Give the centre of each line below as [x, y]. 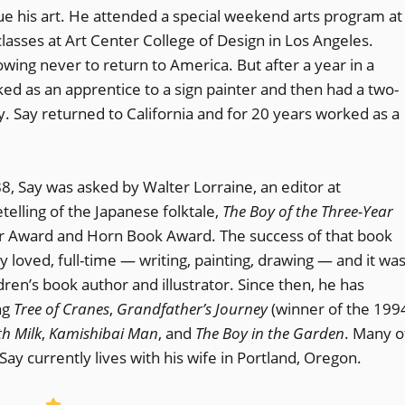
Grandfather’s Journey [192, 308]
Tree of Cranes [61, 308]
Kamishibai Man [104, 333]
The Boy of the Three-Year [308, 211]
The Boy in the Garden [270, 333]
